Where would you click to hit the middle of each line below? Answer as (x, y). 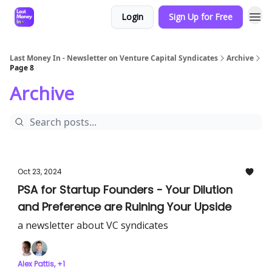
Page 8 (22, 68)
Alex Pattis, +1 (41, 264)
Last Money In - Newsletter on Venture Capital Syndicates (114, 58)
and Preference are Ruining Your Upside (124, 207)
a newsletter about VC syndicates (93, 225)
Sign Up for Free (201, 17)
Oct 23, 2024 (40, 172)
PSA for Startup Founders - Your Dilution (125, 190)
